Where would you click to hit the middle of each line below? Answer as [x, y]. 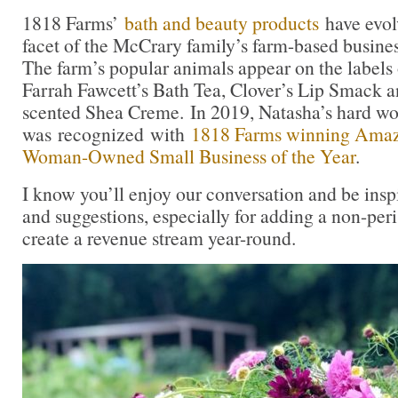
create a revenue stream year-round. [159, 238]
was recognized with [107, 134]
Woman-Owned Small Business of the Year [189, 156]
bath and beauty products [222, 23]
